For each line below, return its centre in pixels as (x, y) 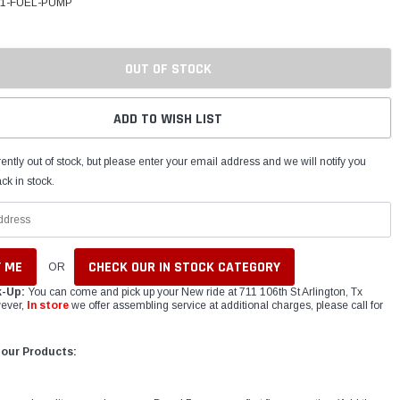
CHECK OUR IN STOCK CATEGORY (185, 267)
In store (48, 305)
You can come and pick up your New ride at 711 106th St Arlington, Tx (194, 292)
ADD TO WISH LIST (168, 119)
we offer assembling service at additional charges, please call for (226, 305)
